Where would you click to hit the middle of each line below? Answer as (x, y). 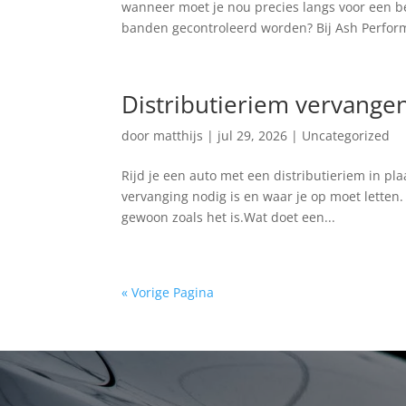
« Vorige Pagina (168, 292)
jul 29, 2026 (253, 135)
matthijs (179, 135)
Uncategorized (346, 135)
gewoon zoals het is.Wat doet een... (229, 217)
